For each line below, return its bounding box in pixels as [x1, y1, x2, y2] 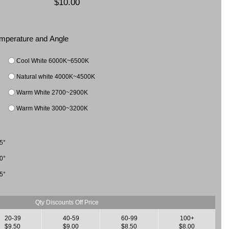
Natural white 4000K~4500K [16, 73, 96, 80]
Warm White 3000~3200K [16, 104, 88, 111]
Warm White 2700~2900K [16, 88, 88, 96]
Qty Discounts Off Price [35, 198, 99, 205]
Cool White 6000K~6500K [16, 57, 89, 64]
